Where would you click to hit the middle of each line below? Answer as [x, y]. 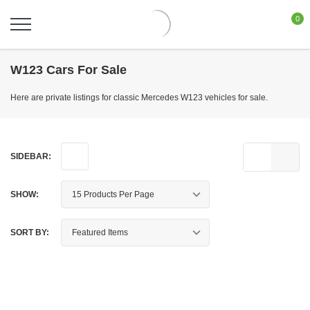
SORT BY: [30, 232]
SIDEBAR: [31, 156]
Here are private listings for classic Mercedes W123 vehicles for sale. [139, 98]
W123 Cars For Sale [69, 70]
